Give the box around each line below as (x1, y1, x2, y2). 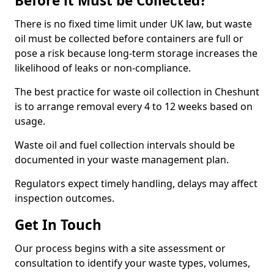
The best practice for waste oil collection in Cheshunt (15, 85, 259, 98)
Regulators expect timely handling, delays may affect (15, 177, 257, 190)
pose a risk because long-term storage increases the (15, 46, 257, 60)
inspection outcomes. (15, 191, 114, 205)
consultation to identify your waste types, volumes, (15, 256, 250, 270)
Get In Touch (15, 215, 102, 234)
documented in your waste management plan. (15, 153, 229, 166)
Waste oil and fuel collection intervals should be (15, 138, 235, 152)
